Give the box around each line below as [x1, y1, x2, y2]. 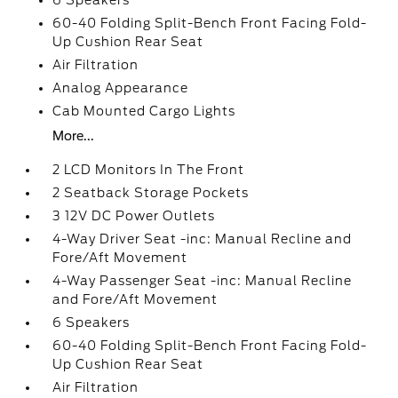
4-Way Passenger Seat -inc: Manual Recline [52, 274, 353, 288]
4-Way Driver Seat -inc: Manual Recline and [52, 232, 353, 246]
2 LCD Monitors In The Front [52, 163, 245, 177]
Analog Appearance [52, 81, 189, 95]
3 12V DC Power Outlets [52, 209, 216, 223]
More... [52, 129, 95, 143]
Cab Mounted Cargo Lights [52, 104, 236, 118]
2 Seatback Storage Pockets [52, 186, 250, 200]
